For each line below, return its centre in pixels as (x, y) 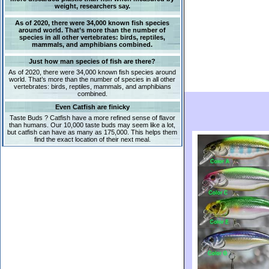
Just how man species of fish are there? (92, 61)
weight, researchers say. (92, 6)
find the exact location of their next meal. (92, 139)
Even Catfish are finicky (92, 107)
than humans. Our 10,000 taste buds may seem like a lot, (92, 125)
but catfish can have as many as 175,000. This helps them (92, 132)
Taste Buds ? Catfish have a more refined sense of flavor (92, 118)
